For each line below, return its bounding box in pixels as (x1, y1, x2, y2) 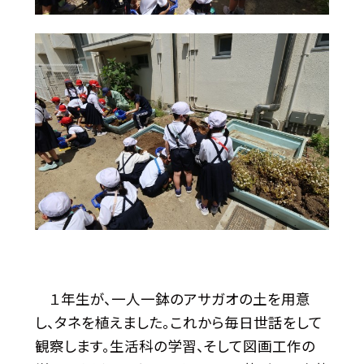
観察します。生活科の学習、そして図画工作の (34, 336, 315, 357)
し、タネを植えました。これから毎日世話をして (34, 312, 323, 333)
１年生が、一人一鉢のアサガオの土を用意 (34, 288, 310, 310)
